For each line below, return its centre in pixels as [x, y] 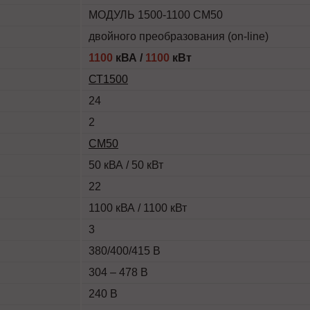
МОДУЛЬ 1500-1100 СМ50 [156, 15]
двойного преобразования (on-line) [179, 36]
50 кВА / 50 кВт [126, 165]
